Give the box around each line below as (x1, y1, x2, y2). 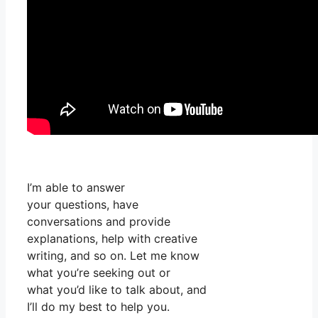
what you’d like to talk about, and (27, 282, 207, 297)
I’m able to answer (27, 180, 125, 194)
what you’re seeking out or (27, 265, 170, 280)
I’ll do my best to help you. (27, 299, 170, 314)
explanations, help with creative (27, 231, 197, 246)
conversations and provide (27, 214, 170, 229)
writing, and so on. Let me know (27, 248, 199, 263)
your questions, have (27, 197, 138, 212)
